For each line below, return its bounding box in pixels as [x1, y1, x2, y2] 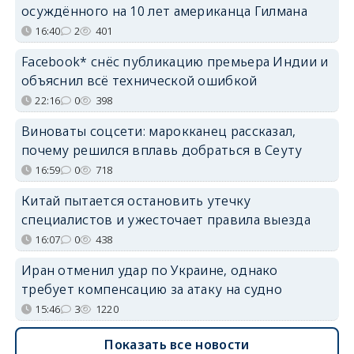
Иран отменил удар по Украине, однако [21, 261, 278, 279]
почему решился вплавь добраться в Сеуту [21, 141, 303, 159]
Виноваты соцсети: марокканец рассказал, [21, 122, 296, 140]
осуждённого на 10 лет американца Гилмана [21, 2, 307, 20]
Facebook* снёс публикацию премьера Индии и [21, 52, 329, 70]
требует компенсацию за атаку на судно [21, 280, 283, 298]
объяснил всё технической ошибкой [21, 71, 258, 89]
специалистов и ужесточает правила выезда [21, 210, 311, 228]
